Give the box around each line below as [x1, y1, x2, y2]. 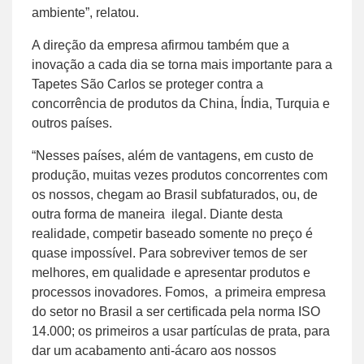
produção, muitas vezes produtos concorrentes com [32, 167, 327, 182]
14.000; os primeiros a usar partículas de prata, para [32, 323, 330, 338]
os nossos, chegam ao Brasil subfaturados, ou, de [32, 187, 318, 201]
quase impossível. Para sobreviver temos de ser [32, 245, 307, 260]
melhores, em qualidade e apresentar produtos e [32, 265, 310, 279]
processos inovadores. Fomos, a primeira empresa [32, 284, 326, 299]
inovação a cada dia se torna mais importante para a [32, 57, 332, 71]
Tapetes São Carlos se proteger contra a [32, 76, 263, 91]
